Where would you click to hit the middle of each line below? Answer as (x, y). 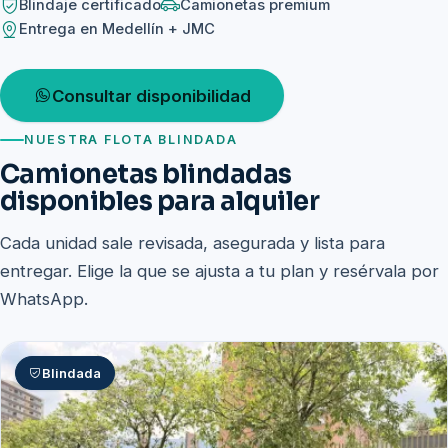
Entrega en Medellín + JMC (117, 29)
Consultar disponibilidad (151, 95)
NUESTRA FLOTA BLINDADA (131, 139)
